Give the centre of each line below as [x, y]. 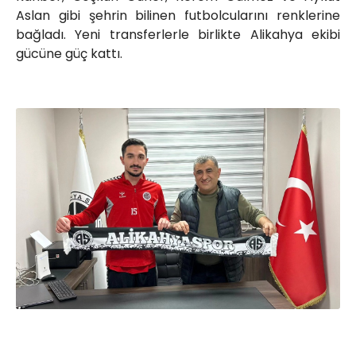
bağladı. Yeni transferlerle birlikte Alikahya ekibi [178, 35]
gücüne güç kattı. [69, 54]
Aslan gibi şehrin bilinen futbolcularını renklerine [178, 16]
